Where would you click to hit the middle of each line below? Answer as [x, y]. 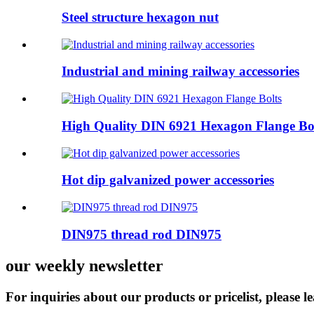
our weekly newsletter [84, 265]
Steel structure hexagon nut [140, 17]
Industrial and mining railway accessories [180, 71]
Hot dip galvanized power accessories [168, 180]
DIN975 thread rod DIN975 [142, 234]
